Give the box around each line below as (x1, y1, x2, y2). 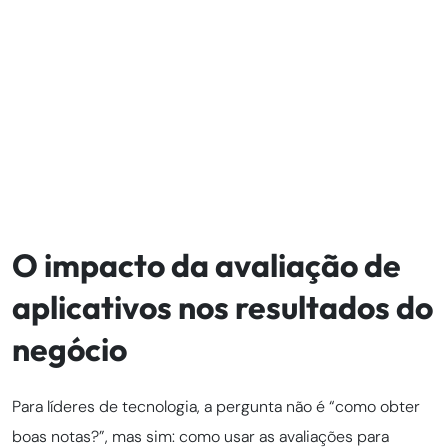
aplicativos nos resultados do (12, 286, 433, 327)
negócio (12, 328, 127, 369)
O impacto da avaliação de (12, 244, 401, 285)
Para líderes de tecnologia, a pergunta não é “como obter (12, 395, 420, 417)
